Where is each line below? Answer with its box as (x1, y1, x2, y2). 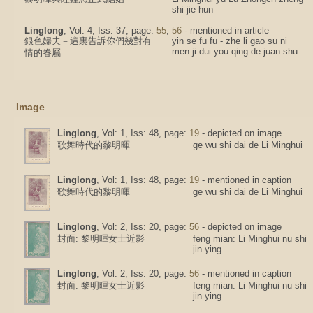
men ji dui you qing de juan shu (172, 46, 298, 57)
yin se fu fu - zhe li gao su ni (172, 36, 287, 46)
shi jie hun (172, 4, 213, 15)
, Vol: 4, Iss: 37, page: (64, 25, 156, 36)
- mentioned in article (182, 25, 269, 36)
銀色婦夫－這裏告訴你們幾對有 (24, 36, 152, 46)
